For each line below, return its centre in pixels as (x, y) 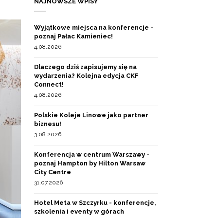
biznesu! (48, 124)
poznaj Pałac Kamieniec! (73, 36)
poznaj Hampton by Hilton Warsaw (90, 163)
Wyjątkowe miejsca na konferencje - (94, 27)
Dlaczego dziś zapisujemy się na (85, 67)
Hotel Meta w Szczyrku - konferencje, (95, 203)
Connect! (49, 84)
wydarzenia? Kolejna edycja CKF (86, 76)
